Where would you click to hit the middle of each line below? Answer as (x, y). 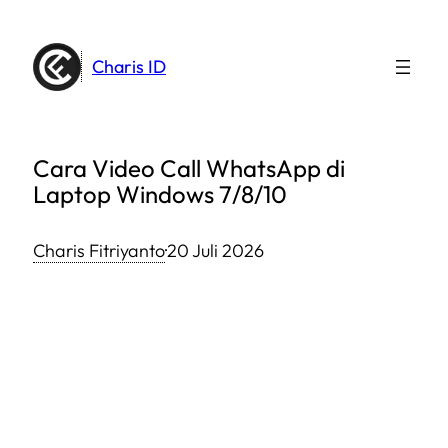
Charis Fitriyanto (99, 250)
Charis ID (129, 66)
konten (34, 84)
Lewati (34, 22)
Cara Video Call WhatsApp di (189, 168)
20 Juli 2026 (215, 250)
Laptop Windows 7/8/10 (160, 194)
